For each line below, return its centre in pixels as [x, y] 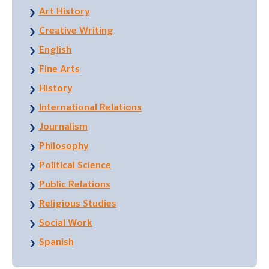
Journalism [63, 128]
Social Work [66, 224]
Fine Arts [59, 70]
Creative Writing [76, 32]
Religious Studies [78, 204]
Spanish [56, 243]
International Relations [90, 108]
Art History [64, 12]
